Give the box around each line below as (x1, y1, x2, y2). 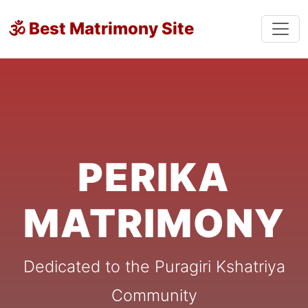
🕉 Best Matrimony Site (8, 19, 194, 38)
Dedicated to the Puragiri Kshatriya (23, 256, 285, 276)
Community (111, 285, 197, 305)
